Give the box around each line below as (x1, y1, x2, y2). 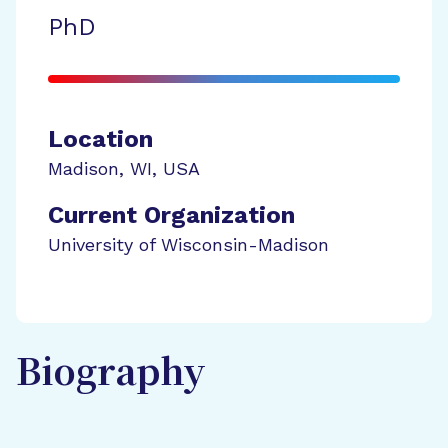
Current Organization (48, 201, 295, 229)
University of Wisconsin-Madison (48, 234, 329, 255)
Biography (16, 355, 206, 395)
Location (48, 125, 153, 153)
